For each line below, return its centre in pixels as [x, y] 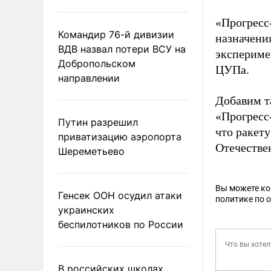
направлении [89, 78]
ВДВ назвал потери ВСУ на [122, 49]
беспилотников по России [121, 224]
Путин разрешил [98, 122]
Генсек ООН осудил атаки [120, 195]
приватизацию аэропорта [120, 136]
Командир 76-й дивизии [116, 34]
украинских [86, 210]
